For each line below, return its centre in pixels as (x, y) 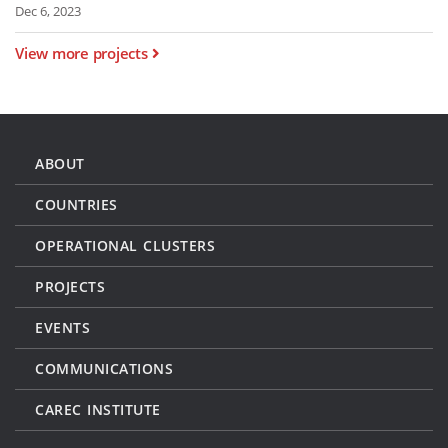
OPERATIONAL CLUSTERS (125, 246)
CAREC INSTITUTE (98, 410)
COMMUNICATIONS (104, 369)
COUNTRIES (76, 205)
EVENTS (62, 328)
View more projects (81, 53)
